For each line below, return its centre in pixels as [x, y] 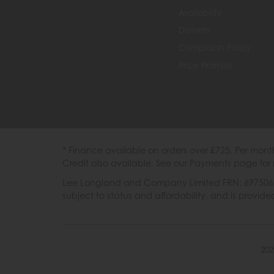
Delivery [194, 30]
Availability [200, 13]
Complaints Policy [215, 48]
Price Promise [206, 65]
